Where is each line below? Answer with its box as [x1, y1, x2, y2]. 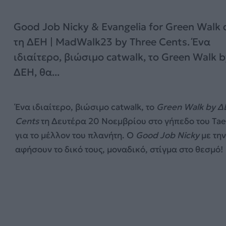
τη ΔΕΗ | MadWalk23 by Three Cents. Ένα [14, 35, 210, 48]
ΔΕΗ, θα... [14, 66, 60, 79]
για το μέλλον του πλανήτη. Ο [15, 130, 136, 141]
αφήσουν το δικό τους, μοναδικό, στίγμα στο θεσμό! [15, 144, 223, 155]
